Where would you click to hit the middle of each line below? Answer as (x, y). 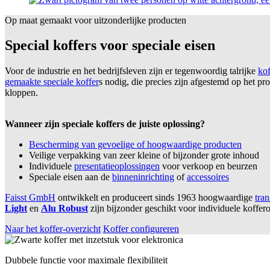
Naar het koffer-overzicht (53, 229)
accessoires (208, 177)
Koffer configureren (141, 229)
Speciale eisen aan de (71, 177)
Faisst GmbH (30, 198)
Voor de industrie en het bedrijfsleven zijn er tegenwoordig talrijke (131, 71)
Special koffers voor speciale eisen (110, 46)
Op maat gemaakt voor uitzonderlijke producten (96, 20)
